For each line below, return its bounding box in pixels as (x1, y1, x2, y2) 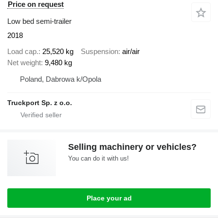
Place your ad (86, 194, 132, 202)
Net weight (7, 58, 41, 67)
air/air (122, 47, 140, 55)
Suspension (81, 47, 118, 55)
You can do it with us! (68, 154, 129, 162)
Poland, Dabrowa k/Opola (20, 74, 101, 83)
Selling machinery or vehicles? (68, 142, 197, 152)
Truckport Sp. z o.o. (7, 98, 72, 107)
